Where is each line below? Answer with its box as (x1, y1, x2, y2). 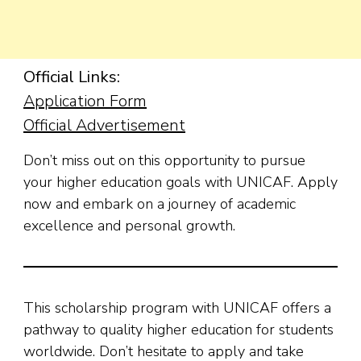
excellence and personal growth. (23, 216, 235, 236)
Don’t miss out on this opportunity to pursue (23, 151, 305, 171)
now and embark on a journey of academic (23, 194, 296, 214)
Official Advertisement (23, 114, 185, 137)
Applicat (23, 90, 84, 113)
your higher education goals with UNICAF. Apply (23, 172, 338, 193)
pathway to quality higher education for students (23, 320, 334, 340)
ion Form (84, 90, 147, 113)
